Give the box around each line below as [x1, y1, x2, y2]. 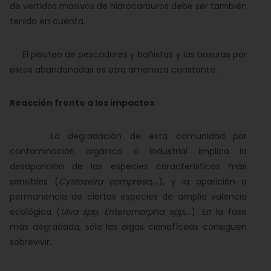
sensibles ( [10, 175, 59, 188]
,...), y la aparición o [151, 175, 247, 188]
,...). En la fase [183, 206, 247, 218]
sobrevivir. [10, 236, 51, 248]
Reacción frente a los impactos [10, 97, 154, 109]
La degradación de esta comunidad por [10, 130, 247, 142]
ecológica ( [10, 206, 60, 218]
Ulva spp [60, 206, 98, 218]
